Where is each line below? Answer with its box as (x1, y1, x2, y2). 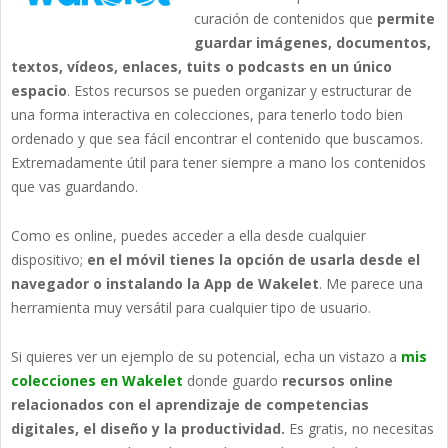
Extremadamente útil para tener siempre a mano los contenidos (11, 153, 426, 173)
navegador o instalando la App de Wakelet (11, 274, 319, 294)
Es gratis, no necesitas (285, 419, 434, 439)
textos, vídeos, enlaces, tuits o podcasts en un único (11, 57, 392, 77)
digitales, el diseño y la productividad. (11, 419, 285, 439)
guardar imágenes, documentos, (194, 33, 431, 53)
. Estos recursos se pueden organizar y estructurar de (67, 81, 412, 101)
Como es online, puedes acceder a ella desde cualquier (11, 226, 366, 246)
